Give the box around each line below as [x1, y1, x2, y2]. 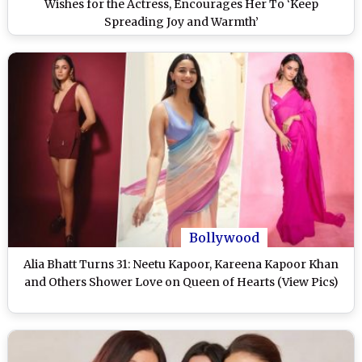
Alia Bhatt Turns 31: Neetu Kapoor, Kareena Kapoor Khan [23, 257, 339, 272]
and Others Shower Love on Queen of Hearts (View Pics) [23, 275, 339, 290]
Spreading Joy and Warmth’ [103, 15, 259, 30]
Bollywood [189, 229, 259, 246]
